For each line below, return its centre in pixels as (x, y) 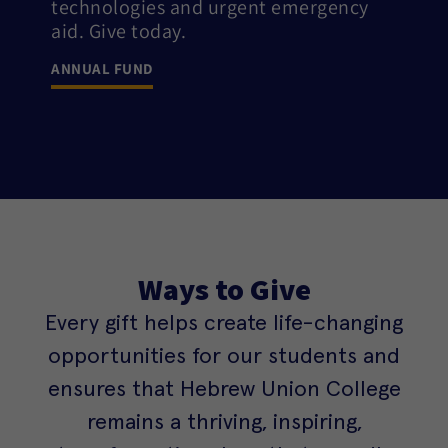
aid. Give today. (118, 30)
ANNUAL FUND (102, 68)
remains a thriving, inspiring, (224, 419)
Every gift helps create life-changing (224, 320)
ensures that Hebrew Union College (224, 386)
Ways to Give (224, 288)
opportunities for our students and (224, 353)
